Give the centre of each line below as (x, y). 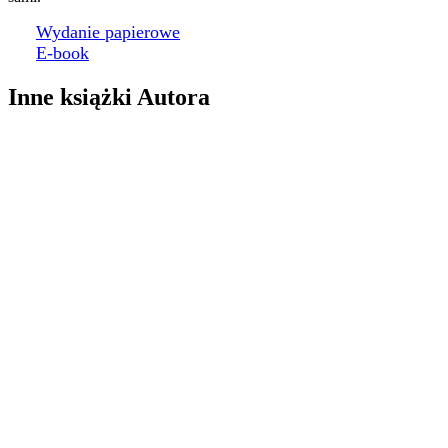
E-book (62, 53)
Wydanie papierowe (108, 32)
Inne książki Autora (109, 97)
